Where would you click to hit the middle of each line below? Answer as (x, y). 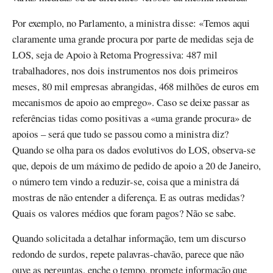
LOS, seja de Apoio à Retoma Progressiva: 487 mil (115, 54)
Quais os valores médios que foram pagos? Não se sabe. (124, 213)
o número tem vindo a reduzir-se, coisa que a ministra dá (126, 181)
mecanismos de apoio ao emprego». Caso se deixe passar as (131, 102)
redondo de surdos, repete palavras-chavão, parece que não (128, 253)
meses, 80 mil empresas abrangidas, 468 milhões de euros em (136, 86)
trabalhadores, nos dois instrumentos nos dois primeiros (125, 70)
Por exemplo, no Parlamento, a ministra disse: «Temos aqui (131, 23)
